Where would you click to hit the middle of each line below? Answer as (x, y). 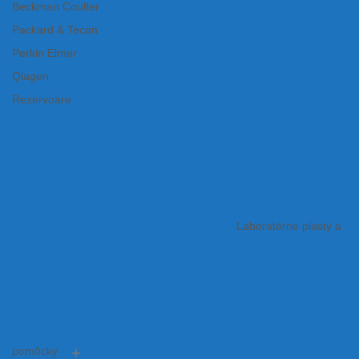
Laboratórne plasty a (289, 227)
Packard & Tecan (55, 30)
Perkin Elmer (44, 53)
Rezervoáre (42, 100)
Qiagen (30, 77)
